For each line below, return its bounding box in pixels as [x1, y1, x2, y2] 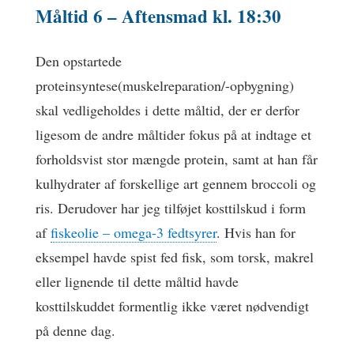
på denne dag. [36, 321, 115, 340]
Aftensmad [122, 2, 208, 29]
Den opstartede [36, 51, 122, 70]
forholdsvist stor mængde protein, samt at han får [36, 149, 318, 168]
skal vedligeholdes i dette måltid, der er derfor [36, 100, 299, 119]
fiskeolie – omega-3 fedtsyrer [51, 223, 217, 242]
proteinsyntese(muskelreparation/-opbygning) [36, 76, 294, 95]
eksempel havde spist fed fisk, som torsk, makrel [36, 247, 314, 266]
